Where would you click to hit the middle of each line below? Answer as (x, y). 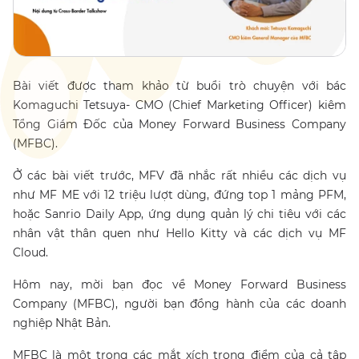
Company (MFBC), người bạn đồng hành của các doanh (179, 304)
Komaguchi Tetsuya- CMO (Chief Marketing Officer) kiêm (179, 105)
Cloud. (32, 252)
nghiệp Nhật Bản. (63, 323)
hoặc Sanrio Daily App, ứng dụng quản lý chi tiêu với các (179, 214)
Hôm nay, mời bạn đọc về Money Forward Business (179, 284)
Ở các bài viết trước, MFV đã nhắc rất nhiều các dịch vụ (179, 175)
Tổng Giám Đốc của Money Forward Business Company (179, 124)
